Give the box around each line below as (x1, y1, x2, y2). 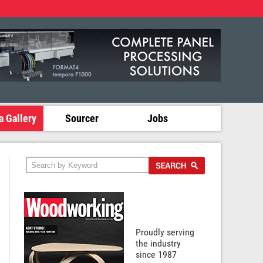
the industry (136, 237, 181, 249)
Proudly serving (136, 226, 194, 238)
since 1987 (136, 248, 177, 260)
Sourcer (65, 112, 99, 124)
